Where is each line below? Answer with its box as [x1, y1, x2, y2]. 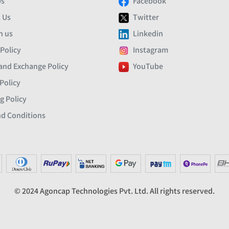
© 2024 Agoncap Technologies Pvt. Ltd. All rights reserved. [14, 186, 215, 196]
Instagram [133, 44, 168, 55]
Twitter [133, 12, 159, 22]
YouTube [133, 61, 163, 72]
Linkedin [133, 28, 163, 39]
